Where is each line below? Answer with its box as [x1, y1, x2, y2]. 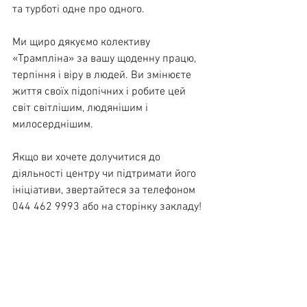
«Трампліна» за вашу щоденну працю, [12, 51, 199, 66]
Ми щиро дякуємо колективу [12, 35, 153, 49]
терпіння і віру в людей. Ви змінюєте [12, 68, 194, 82]
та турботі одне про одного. [12, 2, 145, 16]
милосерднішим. [12, 117, 93, 132]
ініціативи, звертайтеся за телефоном [12, 183, 198, 197]
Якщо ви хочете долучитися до [12, 150, 163, 164]
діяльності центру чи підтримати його [12, 167, 199, 181]
